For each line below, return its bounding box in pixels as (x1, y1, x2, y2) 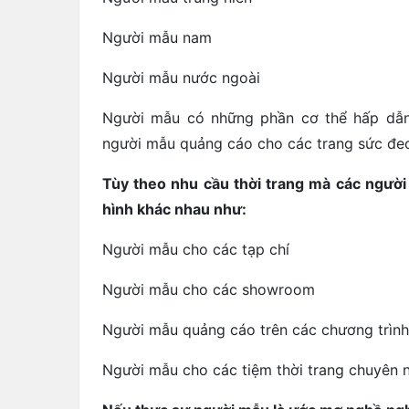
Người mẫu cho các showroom (102, 279, 315, 299)
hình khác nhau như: (102, 199, 246, 218)
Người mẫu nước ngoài (102, 68, 260, 87)
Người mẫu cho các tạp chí (102, 239, 289, 258)
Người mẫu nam (102, 27, 212, 47)
